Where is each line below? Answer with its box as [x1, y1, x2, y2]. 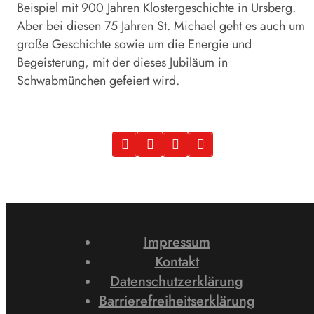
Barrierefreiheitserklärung [98, 291, 255, 311]
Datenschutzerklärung [110, 271, 243, 292]
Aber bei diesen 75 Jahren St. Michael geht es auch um [17, 17, 305, 36]
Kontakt [154, 252, 199, 272]
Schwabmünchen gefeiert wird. [17, 71, 179, 90]
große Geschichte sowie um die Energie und [17, 35, 252, 54]
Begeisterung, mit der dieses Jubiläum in [17, 53, 228, 72]
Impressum [143, 232, 210, 252]
